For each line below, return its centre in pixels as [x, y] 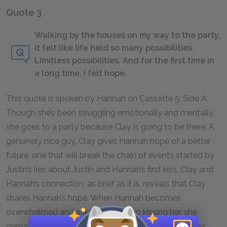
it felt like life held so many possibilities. [114, 48]
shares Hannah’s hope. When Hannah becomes [93, 198]
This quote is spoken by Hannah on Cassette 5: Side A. [107, 99]
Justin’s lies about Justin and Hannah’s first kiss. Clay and [110, 169]
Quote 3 [24, 12]
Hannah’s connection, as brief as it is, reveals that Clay [106, 184]
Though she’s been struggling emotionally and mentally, [110, 113]
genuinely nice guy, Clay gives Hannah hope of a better [108, 141]
